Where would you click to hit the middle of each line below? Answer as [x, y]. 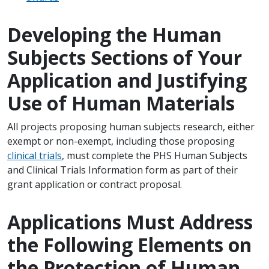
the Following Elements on [129, 245]
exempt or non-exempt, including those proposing [121, 141]
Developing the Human [114, 35]
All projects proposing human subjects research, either [131, 127]
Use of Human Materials [121, 103]
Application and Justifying [127, 80]
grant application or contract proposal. [95, 185]
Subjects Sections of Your [125, 58]
